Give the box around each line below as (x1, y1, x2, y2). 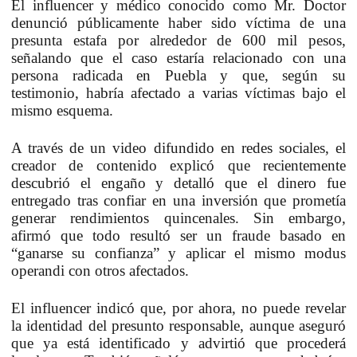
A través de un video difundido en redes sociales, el (11, 139, 346, 156)
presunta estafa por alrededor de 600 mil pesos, (11, 31, 346, 49)
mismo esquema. (11, 101, 113, 119)
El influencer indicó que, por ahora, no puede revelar (11, 299, 346, 316)
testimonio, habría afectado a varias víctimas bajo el (11, 84, 346, 101)
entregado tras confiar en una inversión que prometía (11, 191, 346, 209)
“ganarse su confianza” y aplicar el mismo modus (11, 244, 346, 261)
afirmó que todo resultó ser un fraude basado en (11, 226, 346, 244)
